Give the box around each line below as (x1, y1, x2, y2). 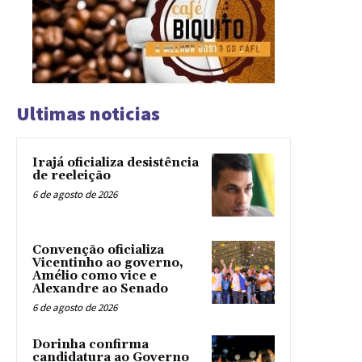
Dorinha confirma (32, 337, 149, 353)
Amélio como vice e (32, 268, 157, 284)
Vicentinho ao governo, (32, 255, 183, 271)
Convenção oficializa (32, 242, 164, 259)
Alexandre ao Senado (32, 281, 168, 297)
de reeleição (32, 168, 111, 184)
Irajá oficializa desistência (32, 155, 199, 171)
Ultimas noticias (16, 101, 160, 127)
